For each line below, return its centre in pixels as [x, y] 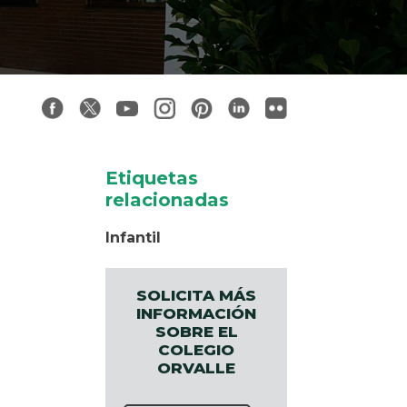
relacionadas [167, 200]
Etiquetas [152, 179]
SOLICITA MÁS [196, 296]
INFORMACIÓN [196, 314]
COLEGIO [196, 350]
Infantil [133, 238]
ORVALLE [196, 368]
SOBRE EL [196, 332]
